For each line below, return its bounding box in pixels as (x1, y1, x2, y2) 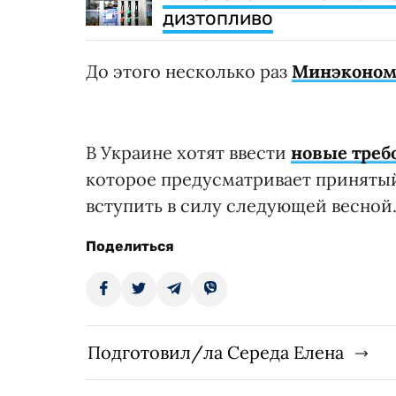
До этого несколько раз (86, 60, 292, 83)
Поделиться (86, 238, 174, 255)
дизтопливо (163, 6, 273, 31)
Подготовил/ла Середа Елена (88, 341, 344, 364)
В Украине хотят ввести (86, 141, 291, 164)
